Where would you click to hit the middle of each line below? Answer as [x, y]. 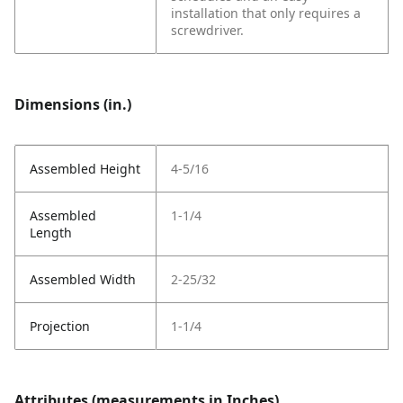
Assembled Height [85, 169]
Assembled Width [83, 280]
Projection [60, 327]
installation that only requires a [266, 13]
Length [51, 233]
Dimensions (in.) [73, 105]
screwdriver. [207, 31]
